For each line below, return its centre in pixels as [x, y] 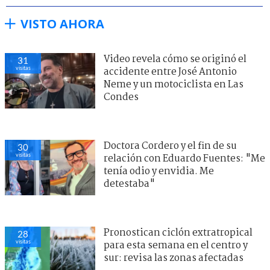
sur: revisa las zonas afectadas [174, 258]
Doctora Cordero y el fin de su [170, 146]
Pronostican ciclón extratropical [178, 233]
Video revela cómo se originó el [175, 59]
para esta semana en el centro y [176, 245]
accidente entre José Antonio [170, 72]
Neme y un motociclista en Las [174, 84]
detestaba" [129, 184]
